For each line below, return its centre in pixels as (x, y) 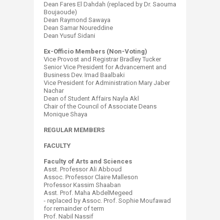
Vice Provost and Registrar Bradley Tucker (102, 59)
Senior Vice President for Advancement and (105, 67)
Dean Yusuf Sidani (69, 36)
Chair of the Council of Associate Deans (100, 106)
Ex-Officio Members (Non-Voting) (96, 51)
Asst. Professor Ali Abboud (83, 169)
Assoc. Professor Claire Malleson (91, 177)
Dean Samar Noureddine (78, 28)
